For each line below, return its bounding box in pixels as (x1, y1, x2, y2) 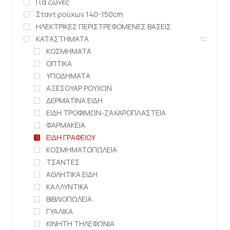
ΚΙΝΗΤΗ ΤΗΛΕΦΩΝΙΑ (46, 219, 114, 229)
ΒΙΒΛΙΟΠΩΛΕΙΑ (46, 194, 92, 204)
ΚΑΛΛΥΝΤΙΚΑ (46, 182, 88, 192)
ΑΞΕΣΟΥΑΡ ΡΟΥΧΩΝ (46, 83, 112, 93)
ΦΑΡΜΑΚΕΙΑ (46, 120, 85, 130)
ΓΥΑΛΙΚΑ (46, 206, 73, 217)
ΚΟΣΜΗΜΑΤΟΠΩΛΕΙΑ (46, 145, 117, 155)
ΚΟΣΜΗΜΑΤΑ (46, 46, 91, 56)
